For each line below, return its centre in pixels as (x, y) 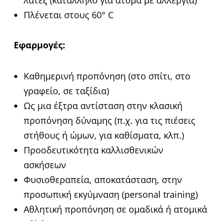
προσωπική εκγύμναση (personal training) (111, 195)
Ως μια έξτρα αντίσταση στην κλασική (103, 106)
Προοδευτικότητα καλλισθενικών (93, 150)
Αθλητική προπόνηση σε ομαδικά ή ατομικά (115, 209)
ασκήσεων (45, 165)
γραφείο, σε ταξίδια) (66, 91)
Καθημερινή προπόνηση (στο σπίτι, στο (107, 76)
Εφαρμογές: (39, 45)
